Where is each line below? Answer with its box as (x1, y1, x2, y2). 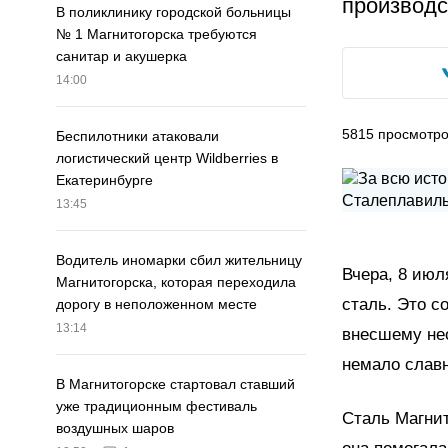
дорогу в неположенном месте (56, 296, 257, 313)
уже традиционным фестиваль (56, 398, 257, 415)
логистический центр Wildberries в (56, 150, 278, 167)
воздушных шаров (56, 420, 174, 437)
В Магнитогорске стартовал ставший (56, 376, 295, 393)
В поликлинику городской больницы (56, 4, 291, 21)
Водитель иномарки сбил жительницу (56, 252, 302, 269)
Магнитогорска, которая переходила (56, 274, 296, 291)
